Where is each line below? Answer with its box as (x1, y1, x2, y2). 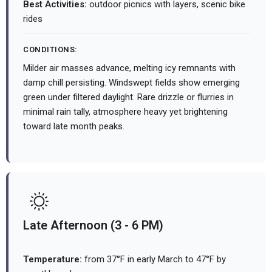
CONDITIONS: (23, 45, 78, 55)
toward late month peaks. (23, 121, 124, 132)
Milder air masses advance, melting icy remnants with (23, 63, 236, 74)
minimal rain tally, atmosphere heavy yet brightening (23, 106, 228, 118)
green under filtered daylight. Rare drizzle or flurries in (23, 92, 234, 103)
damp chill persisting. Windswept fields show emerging (23, 77, 240, 89)
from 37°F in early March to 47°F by (82, 254, 226, 265)
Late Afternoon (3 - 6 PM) (23, 218, 163, 233)
